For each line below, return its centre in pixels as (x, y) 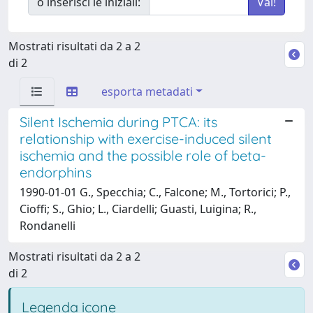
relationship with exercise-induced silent (146, 138)
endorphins (56, 172)
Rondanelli (48, 225)
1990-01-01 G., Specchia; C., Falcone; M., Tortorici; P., (155, 192)
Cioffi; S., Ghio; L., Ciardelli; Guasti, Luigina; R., (138, 209)
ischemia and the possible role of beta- (143, 155)
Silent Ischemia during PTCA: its (118, 122)
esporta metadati (147, 91)
